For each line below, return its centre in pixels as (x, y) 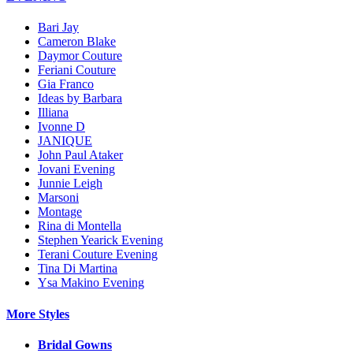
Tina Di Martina (78, 269)
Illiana (53, 113)
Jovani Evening (76, 169)
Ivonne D (61, 127)
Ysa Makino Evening (91, 283)
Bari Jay (58, 28)
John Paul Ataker (80, 155)
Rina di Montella (80, 226)
